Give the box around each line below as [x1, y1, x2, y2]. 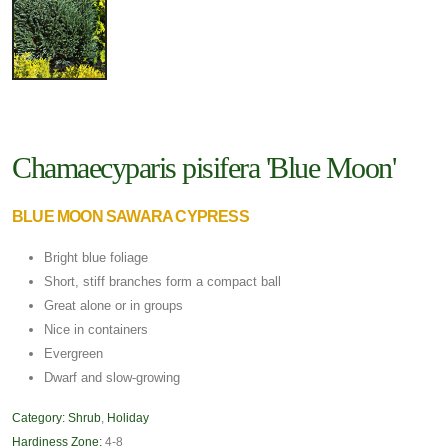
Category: [12, 410, 65, 424]
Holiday [107, 410, 149, 424]
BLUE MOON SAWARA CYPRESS [12, 207, 249, 225]
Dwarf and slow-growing [44, 369, 180, 385]
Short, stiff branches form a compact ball [44, 273, 281, 289]
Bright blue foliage [44, 249, 148, 265]
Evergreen [44, 345, 103, 361]
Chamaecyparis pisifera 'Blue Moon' [12, 150, 396, 184]
